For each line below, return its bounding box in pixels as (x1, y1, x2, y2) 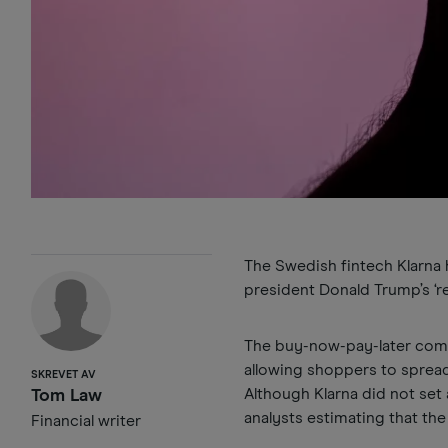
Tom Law (31, 387, 102, 405)
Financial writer (31, 413, 141, 429)
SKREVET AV (31, 369, 96, 380)
